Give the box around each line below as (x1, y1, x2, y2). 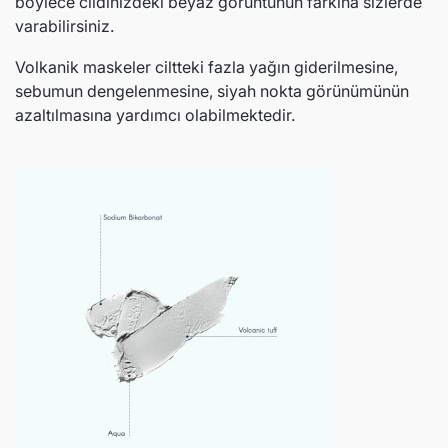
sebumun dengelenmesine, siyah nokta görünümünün (15, 81, 409, 101)
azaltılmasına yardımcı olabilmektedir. (15, 105, 295, 125)
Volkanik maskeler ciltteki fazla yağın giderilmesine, (15, 57, 398, 77)
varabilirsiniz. (15, 16, 114, 36)
